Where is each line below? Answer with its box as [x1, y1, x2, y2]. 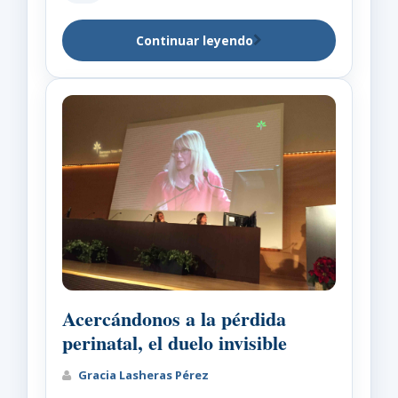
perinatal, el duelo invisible [62, 327, 287, 357]
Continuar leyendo [136, 31, 253, 49]
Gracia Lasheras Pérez [76, 366, 209, 383]
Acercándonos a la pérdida [62, 303, 286, 333]
